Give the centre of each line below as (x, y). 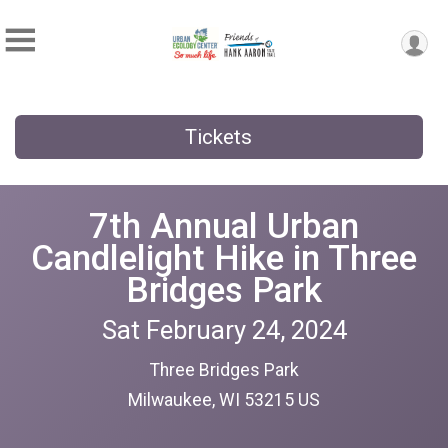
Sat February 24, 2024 (224, 329)
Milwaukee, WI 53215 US (224, 399)
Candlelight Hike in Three (224, 257)
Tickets (219, 137)
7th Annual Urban (224, 225)
